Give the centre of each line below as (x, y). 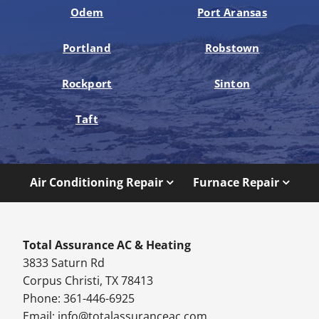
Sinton (232, 83)
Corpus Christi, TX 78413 (88, 281)
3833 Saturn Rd (64, 263)
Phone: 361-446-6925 (79, 299)
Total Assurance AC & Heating (107, 245)
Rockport (87, 83)
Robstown (232, 47)
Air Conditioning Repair (96, 183)
